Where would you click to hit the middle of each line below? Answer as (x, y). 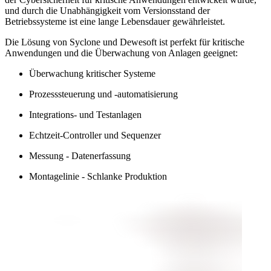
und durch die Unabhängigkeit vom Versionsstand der (107, 10)
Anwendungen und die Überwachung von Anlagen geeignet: (121, 53)
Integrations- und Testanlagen (85, 114)
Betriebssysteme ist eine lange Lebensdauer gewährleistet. (115, 21)
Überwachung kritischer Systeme (92, 73)
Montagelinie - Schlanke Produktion (98, 176)
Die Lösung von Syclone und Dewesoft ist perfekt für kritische (125, 42)
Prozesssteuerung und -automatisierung (103, 94)
